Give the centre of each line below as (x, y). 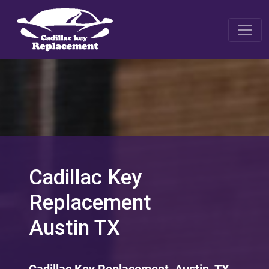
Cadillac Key (85, 177)
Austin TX (74, 228)
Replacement (90, 203)
